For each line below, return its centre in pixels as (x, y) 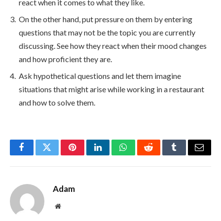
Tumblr (186, 155)
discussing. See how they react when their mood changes (113, 45)
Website (71, 205)
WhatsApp (142, 155)
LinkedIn (113, 155)
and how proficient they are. (65, 59)
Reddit (160, 155)
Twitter (59, 155)
